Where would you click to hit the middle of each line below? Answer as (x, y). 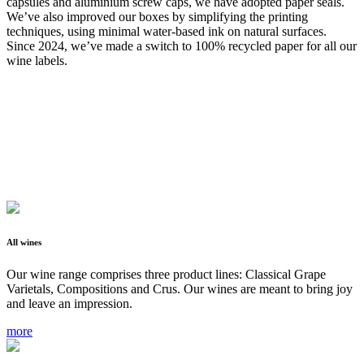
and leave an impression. (69, 304)
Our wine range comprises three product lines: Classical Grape (166, 275)
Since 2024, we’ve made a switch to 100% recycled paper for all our (182, 46)
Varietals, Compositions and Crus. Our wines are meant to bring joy (180, 289)
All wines (24, 243)
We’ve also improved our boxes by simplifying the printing (157, 17)
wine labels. (37, 61)
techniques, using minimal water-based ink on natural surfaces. (167, 32)
